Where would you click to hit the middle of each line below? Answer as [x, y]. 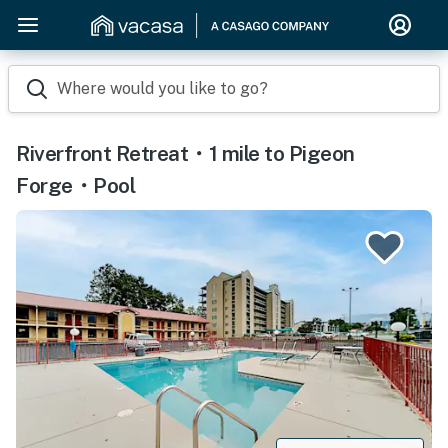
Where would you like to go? [162, 88]
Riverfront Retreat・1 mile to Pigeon [185, 153]
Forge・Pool [75, 185]
